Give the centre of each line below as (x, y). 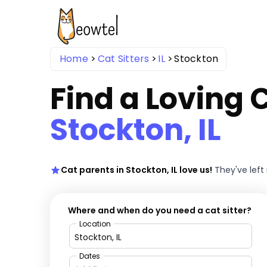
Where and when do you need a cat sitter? (160, 211)
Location (95, 224)
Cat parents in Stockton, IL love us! (136, 170)
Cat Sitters (123, 58)
